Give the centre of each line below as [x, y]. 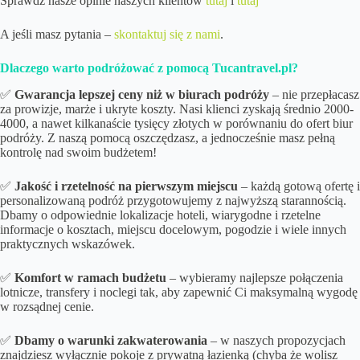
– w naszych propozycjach [276, 340]
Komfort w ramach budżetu [90, 277]
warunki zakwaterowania [137, 340]
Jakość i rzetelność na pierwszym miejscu [126, 186]
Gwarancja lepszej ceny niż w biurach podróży [142, 94]
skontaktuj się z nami [167, 35]
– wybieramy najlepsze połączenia [255, 277]
